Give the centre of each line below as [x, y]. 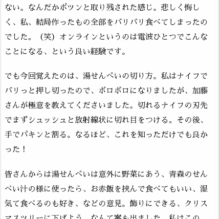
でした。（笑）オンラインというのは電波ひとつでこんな [106, 37]
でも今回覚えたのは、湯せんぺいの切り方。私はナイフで [106, 77]
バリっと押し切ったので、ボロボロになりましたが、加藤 [106, 91]
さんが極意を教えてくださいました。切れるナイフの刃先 [106, 106]
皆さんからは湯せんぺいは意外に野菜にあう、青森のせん [106, 175]
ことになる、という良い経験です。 [67, 52]
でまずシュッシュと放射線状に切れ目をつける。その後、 [106, 120]
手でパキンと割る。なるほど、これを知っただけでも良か [106, 135]
